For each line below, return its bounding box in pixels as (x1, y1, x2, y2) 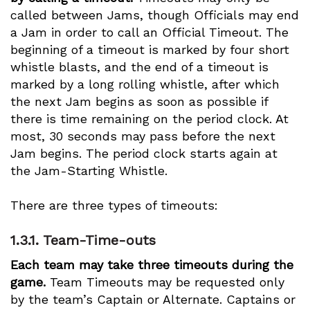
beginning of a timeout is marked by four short (10, 42, 289, 57)
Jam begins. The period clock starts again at (10, 146, 277, 161)
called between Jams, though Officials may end (10, 8, 299, 22)
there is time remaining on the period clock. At (10, 111, 289, 126)
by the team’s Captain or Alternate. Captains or (10, 292, 295, 307)
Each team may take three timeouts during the (10, 257, 293, 272)
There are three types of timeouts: (10, 198, 218, 212)
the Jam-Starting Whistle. (10, 163, 167, 178)
